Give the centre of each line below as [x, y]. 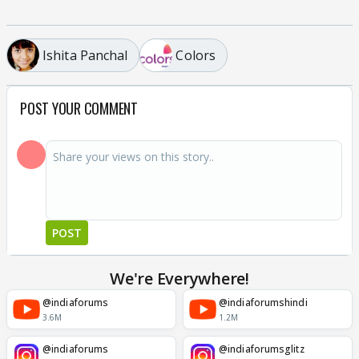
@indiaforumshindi [263, 302]
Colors [196, 55]
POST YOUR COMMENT [79, 108]
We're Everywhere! [179, 278]
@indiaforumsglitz [262, 349]
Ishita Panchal [85, 55]
